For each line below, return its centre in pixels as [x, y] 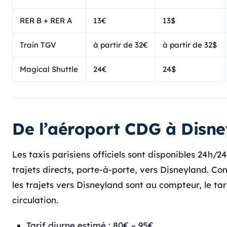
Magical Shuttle [49, 69]
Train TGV [38, 45]
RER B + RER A [46, 21]
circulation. [35, 200]
